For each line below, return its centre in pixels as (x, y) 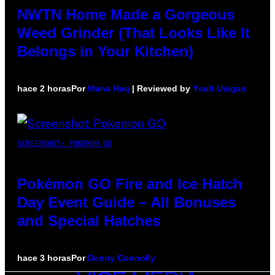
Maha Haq (109, 89)
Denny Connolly (122, 258)
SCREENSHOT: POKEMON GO (64, 144)
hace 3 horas (44, 258)
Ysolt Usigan (219, 89)
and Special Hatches (89, 221)
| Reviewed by (161, 89)
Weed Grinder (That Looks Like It (134, 33)
